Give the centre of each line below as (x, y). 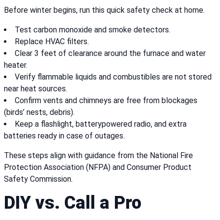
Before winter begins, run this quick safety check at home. (104, 10)
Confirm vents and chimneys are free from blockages (106, 101)
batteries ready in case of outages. (64, 136)
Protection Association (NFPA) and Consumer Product (98, 167)
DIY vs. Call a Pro (73, 203)
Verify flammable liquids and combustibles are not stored (113, 77)
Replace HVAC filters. (52, 42)
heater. (16, 65)
